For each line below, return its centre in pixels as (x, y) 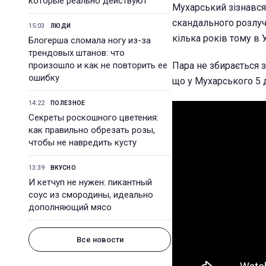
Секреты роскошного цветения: (94, 118)
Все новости (100, 240)
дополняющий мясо (70, 207)
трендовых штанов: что (77, 53)
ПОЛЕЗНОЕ (68, 103)
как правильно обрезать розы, (92, 130)
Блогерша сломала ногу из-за (90, 40)
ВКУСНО (63, 168)
